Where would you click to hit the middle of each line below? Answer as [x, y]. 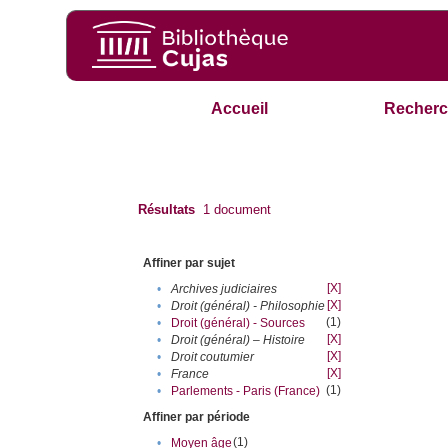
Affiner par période [197, 417]
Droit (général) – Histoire [238, 340]
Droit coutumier [213, 357]
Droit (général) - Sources [238, 323]
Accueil [240, 109]
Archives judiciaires [224, 289]
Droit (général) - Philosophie [248, 306]
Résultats [167, 210]
